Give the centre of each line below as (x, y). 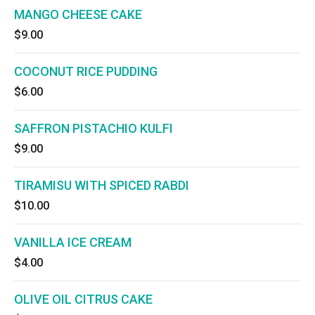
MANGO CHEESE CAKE (78, 14)
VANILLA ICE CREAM (73, 242)
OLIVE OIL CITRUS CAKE (83, 299)
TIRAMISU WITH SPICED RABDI (102, 185)
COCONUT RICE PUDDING (86, 71)
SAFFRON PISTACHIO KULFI (94, 128)
